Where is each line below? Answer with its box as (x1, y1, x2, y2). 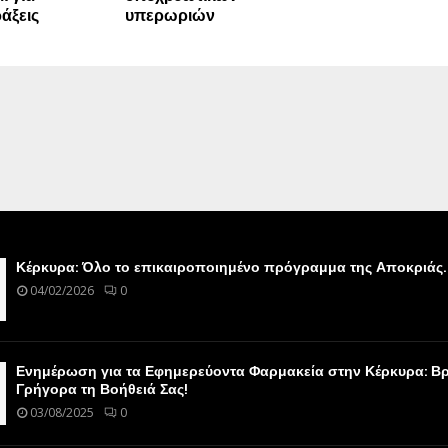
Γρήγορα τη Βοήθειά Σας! (15, 380, 188, 399)
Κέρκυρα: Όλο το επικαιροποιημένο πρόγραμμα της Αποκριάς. (15, 257, 446, 276)
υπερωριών (124, 4, 215, 25)
